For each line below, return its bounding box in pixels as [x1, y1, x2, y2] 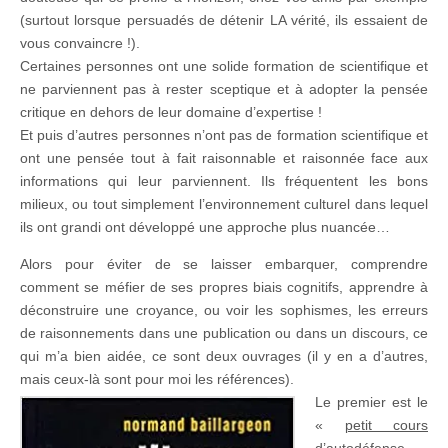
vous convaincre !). [20, 34, 140, 51]
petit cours [344, 416, 428, 433]
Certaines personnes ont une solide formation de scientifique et [20, 57, 428, 74]
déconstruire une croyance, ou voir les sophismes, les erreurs [20, 301, 428, 318]
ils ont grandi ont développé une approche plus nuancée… [20, 218, 390, 235]
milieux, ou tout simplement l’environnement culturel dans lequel [20, 195, 428, 212]
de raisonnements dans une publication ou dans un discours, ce [20, 324, 428, 341]
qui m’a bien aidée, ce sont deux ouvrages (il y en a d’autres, [20, 347, 428, 364]
